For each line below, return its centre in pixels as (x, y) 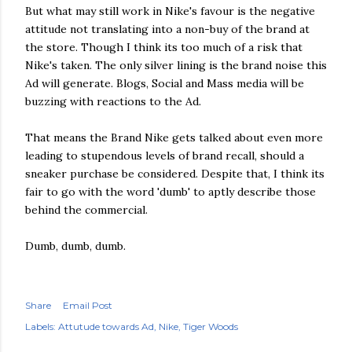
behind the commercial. (86, 210)
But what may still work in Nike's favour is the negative (170, 11)
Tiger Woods (211, 326)
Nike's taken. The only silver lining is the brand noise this (176, 65)
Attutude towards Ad (106, 326)
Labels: (40, 326)
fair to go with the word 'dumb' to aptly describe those (170, 192)
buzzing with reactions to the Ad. (113, 101)
